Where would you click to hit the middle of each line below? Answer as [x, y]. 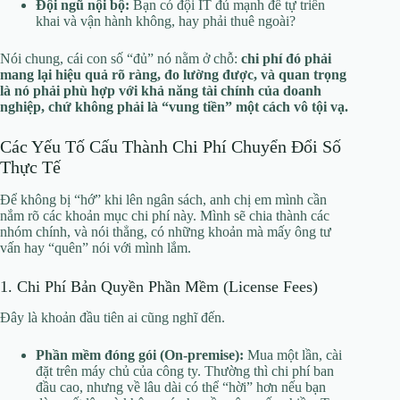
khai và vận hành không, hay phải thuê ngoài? [166, 21]
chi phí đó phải [286, 58]
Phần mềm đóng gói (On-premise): [140, 355]
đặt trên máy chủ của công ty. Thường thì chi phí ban [185, 371]
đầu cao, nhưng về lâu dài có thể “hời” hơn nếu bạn [181, 387]
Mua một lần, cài [293, 355]
